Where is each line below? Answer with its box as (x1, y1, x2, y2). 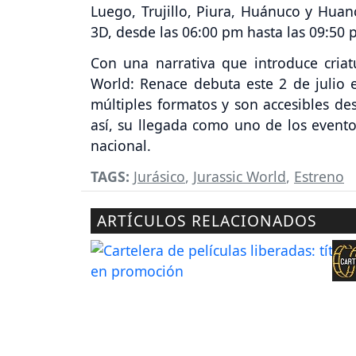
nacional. (91, 135, 151, 155)
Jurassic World (193, 166, 286, 186)
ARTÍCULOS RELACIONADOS (97, 209, 317, 231)
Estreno (294, 166, 344, 186)
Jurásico (133, 166, 185, 186)
